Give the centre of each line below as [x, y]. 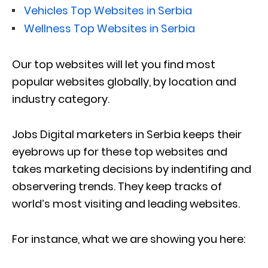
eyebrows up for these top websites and [120, 151]
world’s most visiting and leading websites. [126, 203]
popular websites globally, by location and [124, 81]
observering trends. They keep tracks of [117, 186]
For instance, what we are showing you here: [129, 239]
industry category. [61, 99]
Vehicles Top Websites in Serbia [108, 10]
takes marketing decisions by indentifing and [132, 169]
